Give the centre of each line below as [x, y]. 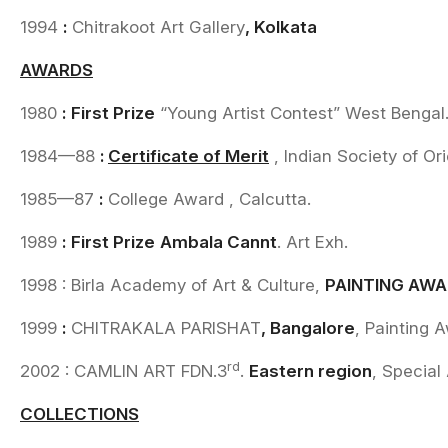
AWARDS [56, 70]
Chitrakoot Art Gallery [156, 27]
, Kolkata [281, 27]
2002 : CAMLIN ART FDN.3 [123, 371]
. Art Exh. [312, 242]
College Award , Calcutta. [207, 199]
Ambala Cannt [218, 242]
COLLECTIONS [79, 414]
